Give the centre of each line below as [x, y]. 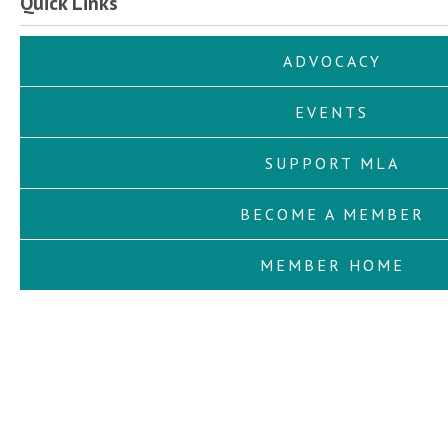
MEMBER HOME [332, 265]
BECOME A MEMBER [332, 214]
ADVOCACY [332, 61]
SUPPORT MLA [332, 163]
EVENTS [332, 112]
